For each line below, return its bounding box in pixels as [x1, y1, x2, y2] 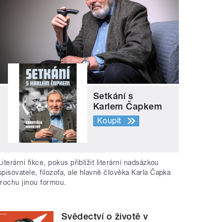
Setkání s [93, 90, 133, 101]
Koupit [97, 115, 121, 125]
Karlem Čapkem [93, 101, 163, 111]
